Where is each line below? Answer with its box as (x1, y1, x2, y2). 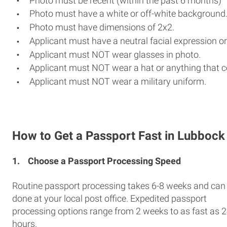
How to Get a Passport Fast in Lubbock (12, 128, 225, 143)
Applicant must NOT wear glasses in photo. (29, 49, 201, 60)
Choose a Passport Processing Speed (28, 155, 181, 166)
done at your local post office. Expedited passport (12, 193, 207, 204)
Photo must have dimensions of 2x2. (29, 22, 174, 32)
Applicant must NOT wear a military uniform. (29, 76, 206, 87)
